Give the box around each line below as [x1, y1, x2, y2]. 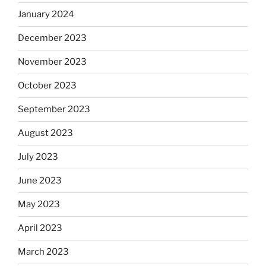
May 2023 [18, 199, 60, 210]
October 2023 [18, 80, 77, 91]
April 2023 [18, 223, 62, 234]
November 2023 [18, 56, 87, 68]
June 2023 [18, 175, 62, 186]
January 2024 [18, 9, 74, 20]
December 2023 [18, 33, 87, 44]
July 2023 [18, 151, 58, 163]
